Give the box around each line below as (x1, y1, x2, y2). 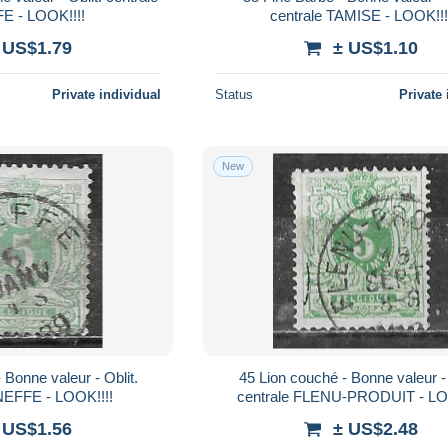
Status (215, 86, 254, 102)
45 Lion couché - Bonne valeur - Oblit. (238, 368, 259, 386)
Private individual (52, 86, 162, 102)
